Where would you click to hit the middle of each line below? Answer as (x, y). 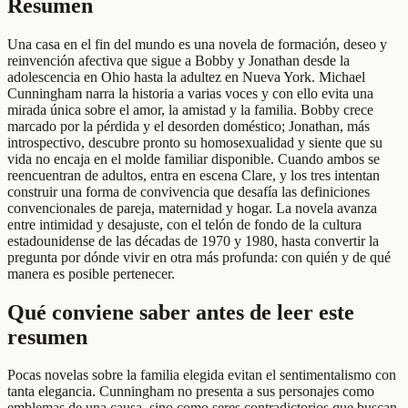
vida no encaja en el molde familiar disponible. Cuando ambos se (194, 158)
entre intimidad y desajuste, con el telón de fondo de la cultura (184, 224)
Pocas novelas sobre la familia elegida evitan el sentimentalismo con (202, 375)
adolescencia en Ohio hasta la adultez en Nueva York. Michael (186, 76)
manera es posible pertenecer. (91, 273)
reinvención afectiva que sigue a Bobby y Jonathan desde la (178, 60)
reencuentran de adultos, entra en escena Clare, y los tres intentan (194, 175)
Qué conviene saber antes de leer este (181, 312)
